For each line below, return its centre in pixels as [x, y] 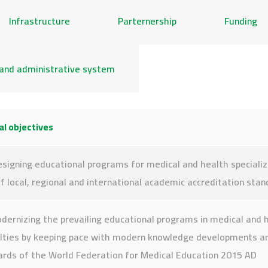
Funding [241, 21]
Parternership [147, 21]
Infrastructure [39, 21]
